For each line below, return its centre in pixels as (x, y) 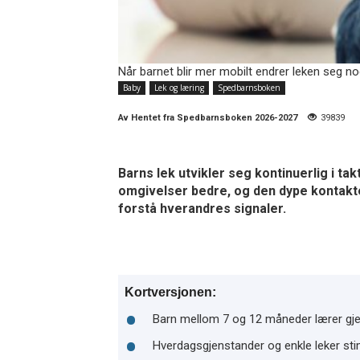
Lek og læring (179, 88)
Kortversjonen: (170, 292)
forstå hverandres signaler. (202, 209)
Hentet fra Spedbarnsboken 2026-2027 (214, 118)
